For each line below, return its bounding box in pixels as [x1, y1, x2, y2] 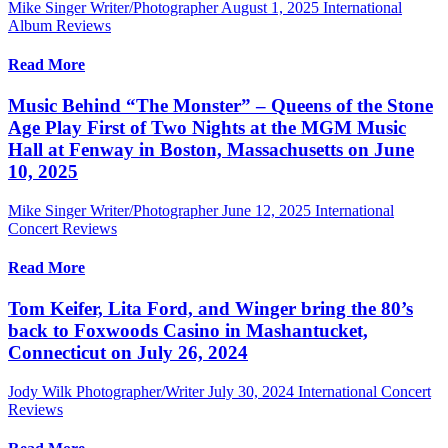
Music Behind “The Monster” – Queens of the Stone [8, 95, 433, 117]
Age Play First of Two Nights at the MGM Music [8, 117, 406, 139]
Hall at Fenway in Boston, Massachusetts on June [8, 139, 414, 161]
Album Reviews [8, 16, 111, 34]
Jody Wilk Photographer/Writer [8, 383, 204, 401]
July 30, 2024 [208, 383, 294, 401]
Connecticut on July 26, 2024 [8, 342, 248, 364]
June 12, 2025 [222, 201, 311, 219]
